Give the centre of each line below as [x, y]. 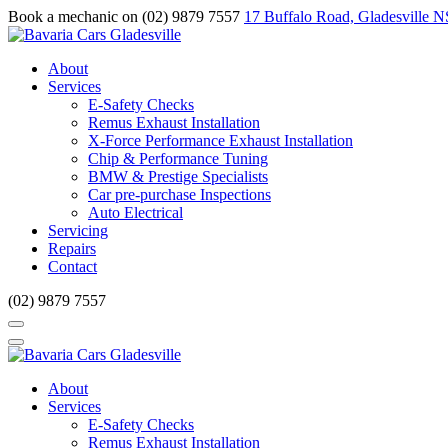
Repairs [72, 248]
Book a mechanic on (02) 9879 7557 [124, 16]
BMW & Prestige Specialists [178, 176]
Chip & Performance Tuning [178, 158]
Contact [72, 266]
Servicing [78, 230]
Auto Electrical [135, 212]
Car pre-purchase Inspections [179, 194]
